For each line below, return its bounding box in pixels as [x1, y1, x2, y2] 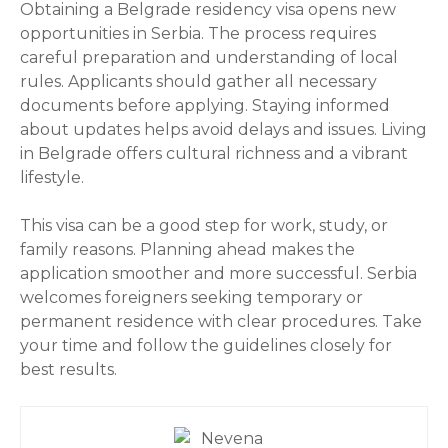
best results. [20, 359, 117, 379]
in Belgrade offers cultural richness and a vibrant [20, 143, 408, 163]
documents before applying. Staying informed [20, 95, 390, 115]
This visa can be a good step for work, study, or [20, 215, 388, 235]
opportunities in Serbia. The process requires [20, 23, 376, 43]
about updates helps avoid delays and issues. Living [20, 119, 427, 139]
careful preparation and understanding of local [20, 47, 398, 67]
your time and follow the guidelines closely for [20, 335, 392, 355]
